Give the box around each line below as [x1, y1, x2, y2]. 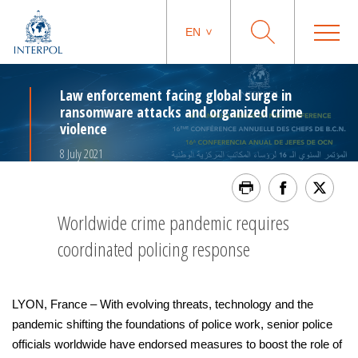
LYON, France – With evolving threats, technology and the [12, 297, 313, 311]
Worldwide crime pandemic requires [58, 209, 289, 236]
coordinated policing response [58, 236, 250, 262]
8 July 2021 [60, 145, 103, 161]
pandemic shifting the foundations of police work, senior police [12, 317, 332, 331]
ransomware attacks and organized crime [60, 102, 303, 121]
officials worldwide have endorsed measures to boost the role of [12, 337, 342, 351]
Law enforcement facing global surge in [60, 86, 292, 105]
